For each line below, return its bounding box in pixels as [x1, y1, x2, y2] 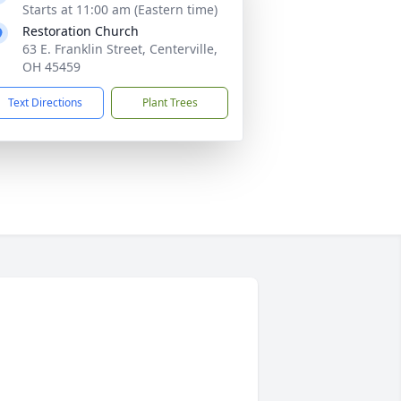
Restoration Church [22, 22, 139, 39]
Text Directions [8, 95, 82, 110]
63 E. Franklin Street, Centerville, [22, 40, 218, 57]
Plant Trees [141, 95, 198, 110]
